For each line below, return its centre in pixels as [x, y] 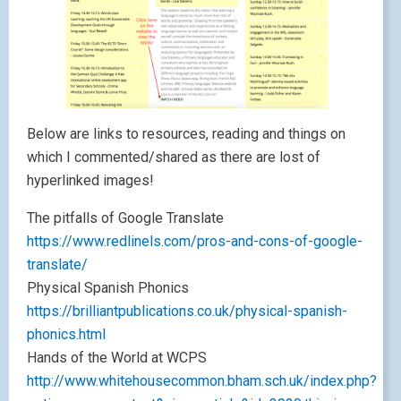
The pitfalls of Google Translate [125, 218]
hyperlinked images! [90, 181]
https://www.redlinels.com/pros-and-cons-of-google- [195, 242]
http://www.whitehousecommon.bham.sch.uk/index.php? [202, 381]
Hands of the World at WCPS [117, 358]
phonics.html [66, 335]
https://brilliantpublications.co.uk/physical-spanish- [187, 311]
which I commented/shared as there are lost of [174, 158]
